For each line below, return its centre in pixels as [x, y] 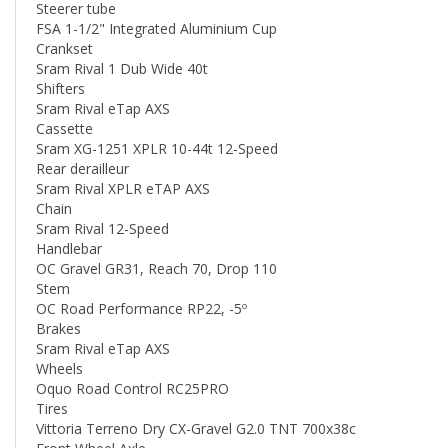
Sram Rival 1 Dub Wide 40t [122, 45]
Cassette [64, 105]
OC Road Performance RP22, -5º [141, 285]
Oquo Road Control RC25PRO [132, 365]
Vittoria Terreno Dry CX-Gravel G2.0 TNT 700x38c [196, 405]
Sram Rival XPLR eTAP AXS [123, 165]
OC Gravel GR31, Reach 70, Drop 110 [156, 245]
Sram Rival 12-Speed [102, 205]
